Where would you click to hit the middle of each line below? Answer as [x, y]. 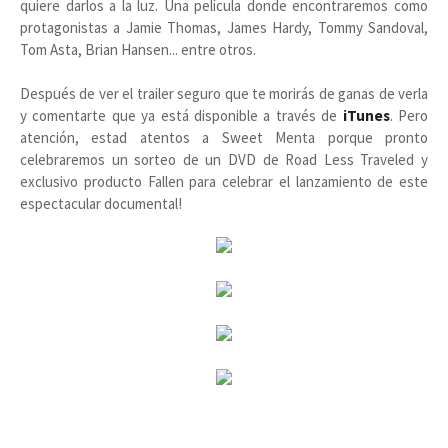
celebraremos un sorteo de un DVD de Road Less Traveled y [224, 159]
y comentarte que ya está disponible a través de [181, 115]
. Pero [409, 115]
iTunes [366, 115]
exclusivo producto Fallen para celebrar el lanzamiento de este [224, 181]
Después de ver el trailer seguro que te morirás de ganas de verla [224, 93]
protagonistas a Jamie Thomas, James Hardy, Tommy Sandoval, [224, 27]
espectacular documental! [102, 203]
